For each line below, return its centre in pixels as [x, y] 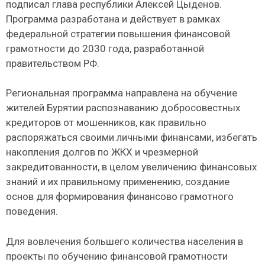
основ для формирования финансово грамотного [120, 197]
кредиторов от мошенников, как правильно [106, 123]
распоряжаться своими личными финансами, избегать [132, 138]
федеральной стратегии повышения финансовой [118, 33]
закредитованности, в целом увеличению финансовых [131, 167]
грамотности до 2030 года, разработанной [105, 48]
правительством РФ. [53, 63]
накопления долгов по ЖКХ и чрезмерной [102, 152]
